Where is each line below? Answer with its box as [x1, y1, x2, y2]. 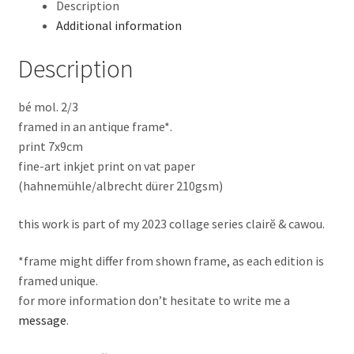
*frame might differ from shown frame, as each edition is [17, 253, 324, 269]
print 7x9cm [17, 137, 83, 154]
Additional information [55, 17, 182, 33]
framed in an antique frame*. [17, 118, 172, 134]
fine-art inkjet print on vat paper [17, 157, 195, 174]
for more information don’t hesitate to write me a [17, 292, 290, 309]
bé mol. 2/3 [17, 98, 78, 115]
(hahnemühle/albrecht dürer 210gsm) [17, 177, 223, 194]
